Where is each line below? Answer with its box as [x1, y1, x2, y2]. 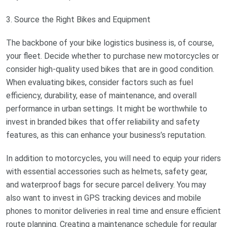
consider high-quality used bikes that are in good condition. [6, 64, 214, 74]
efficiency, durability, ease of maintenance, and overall [6, 91, 197, 101]
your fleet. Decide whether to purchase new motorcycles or [6, 51, 219, 61]
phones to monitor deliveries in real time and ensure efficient [6, 206, 221, 216]
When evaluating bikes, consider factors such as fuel [6, 78, 193, 88]
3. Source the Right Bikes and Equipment [6, 15, 150, 25]
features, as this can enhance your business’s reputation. [6, 130, 206, 140]
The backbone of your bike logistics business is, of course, [6, 38, 214, 48]
